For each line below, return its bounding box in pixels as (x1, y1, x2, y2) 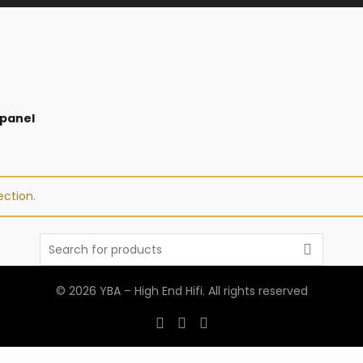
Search (39, 233, 79, 250)
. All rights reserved (202, 283, 308, 299)
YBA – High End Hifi (99, 283, 203, 299)
